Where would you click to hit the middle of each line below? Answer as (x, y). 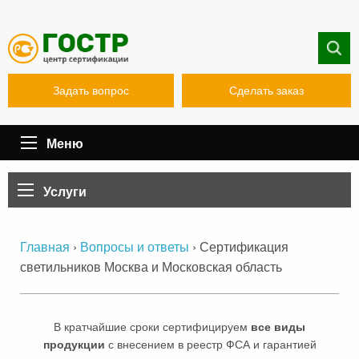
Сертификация (244, 247)
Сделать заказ (266, 91)
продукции (74, 345)
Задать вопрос (91, 91)
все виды (278, 327)
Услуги (65, 192)
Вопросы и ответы (135, 248)
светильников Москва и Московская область (151, 267)
